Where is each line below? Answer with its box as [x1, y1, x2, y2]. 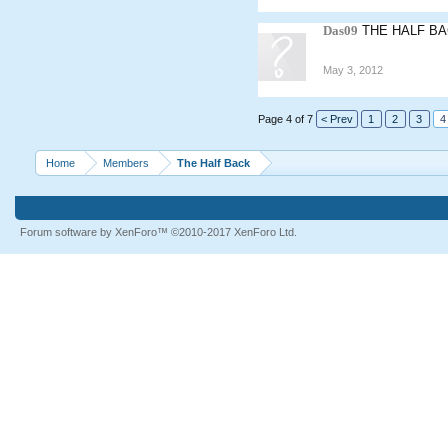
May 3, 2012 [322, 64, 383, 76]
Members [102, 157, 149, 169]
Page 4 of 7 [257, 113, 313, 125]
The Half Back [176, 157, 250, 169]
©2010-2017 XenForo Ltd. [170, 226, 297, 238]
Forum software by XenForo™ [19, 226, 171, 238]
